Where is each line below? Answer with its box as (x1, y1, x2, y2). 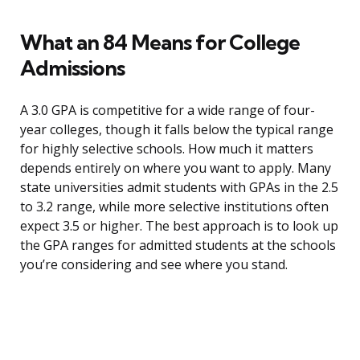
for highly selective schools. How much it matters (20, 140, 313, 158)
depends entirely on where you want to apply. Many (20, 159, 331, 178)
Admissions (20, 55, 125, 82)
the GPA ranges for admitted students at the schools (20, 236, 336, 255)
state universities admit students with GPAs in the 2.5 (20, 178, 338, 197)
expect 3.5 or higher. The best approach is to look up (20, 217, 338, 235)
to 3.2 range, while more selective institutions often (20, 198, 329, 216)
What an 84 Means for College (20, 29, 300, 56)
